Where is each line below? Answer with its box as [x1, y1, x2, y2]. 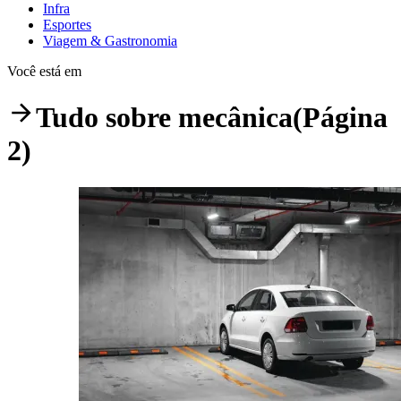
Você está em [7, 63, 81, 79]
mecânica [178, 101, 293, 134]
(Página [293, 101, 388, 134]
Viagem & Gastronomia [43, 32, 177, 48]
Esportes [43, 16, 91, 32]
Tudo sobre [36, 101, 178, 134]
